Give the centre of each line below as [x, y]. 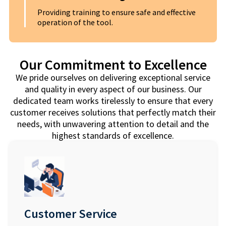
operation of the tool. [75, 22]
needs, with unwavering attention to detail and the [113, 124]
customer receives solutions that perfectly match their [113, 112]
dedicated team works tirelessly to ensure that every [113, 100]
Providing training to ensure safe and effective [116, 12]
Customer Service [70, 213]
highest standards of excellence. [113, 135]
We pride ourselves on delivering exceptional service [113, 77]
